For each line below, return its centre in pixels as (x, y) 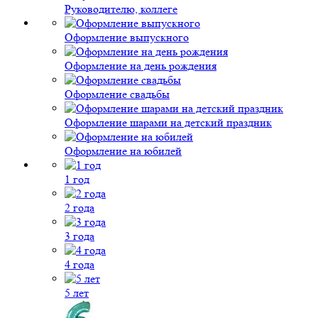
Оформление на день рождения (141, 66)
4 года (79, 264)
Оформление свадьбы (117, 94)
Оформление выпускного (127, 37)
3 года (79, 236)
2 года (79, 208)
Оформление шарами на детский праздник (168, 122)
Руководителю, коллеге (121, 9)
